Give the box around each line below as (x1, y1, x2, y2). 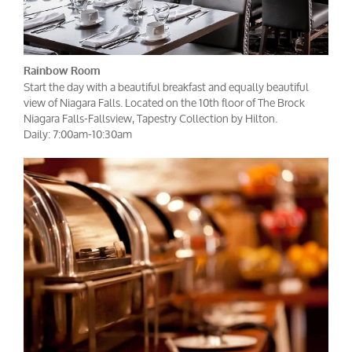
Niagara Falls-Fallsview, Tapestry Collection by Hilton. (24, 106, 277, 130)
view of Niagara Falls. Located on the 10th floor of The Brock (24, 90, 305, 114)
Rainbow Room (24, 63, 101, 79)
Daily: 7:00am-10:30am (24, 122, 132, 145)
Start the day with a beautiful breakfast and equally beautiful (24, 75, 309, 98)
